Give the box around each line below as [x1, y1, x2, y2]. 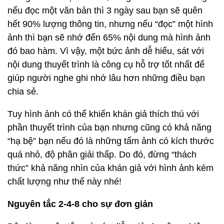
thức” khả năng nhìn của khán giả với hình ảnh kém [7, 163, 213, 173]
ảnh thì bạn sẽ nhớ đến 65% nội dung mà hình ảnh [7, 32, 210, 42]
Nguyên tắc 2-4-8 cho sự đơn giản [7, 199, 153, 209]
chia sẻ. [7, 86, 38, 96]
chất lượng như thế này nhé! [7, 176, 121, 186]
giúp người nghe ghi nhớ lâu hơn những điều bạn [7, 73, 205, 83]
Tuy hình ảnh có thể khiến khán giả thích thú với [7, 109, 199, 119]
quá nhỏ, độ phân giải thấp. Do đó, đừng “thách [7, 149, 196, 159]
